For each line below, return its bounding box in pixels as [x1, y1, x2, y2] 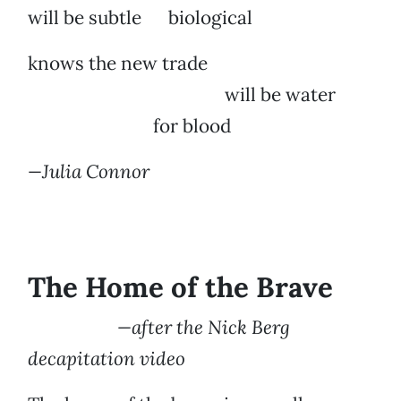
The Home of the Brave [28, 269, 333, 306]
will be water [28, 82, 336, 107]
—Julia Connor [28, 159, 149, 184]
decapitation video [28, 346, 185, 371]
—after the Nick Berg [28, 315, 290, 340]
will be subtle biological [28, 5, 252, 30]
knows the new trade [28, 51, 208, 76]
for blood [28, 114, 231, 139]
